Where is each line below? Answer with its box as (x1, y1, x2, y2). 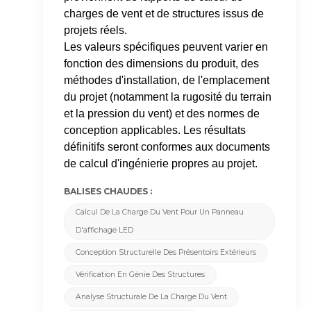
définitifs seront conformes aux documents (64, 141, 271, 153)
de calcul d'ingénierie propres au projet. (64, 158, 258, 170)
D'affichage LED (76, 226, 134, 235)
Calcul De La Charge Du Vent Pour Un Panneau (76, 208, 244, 217)
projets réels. (64, 24, 128, 37)
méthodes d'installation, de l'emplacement (64, 74, 270, 87)
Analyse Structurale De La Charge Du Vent (76, 292, 228, 302)
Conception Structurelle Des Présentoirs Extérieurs (76, 248, 257, 258)
